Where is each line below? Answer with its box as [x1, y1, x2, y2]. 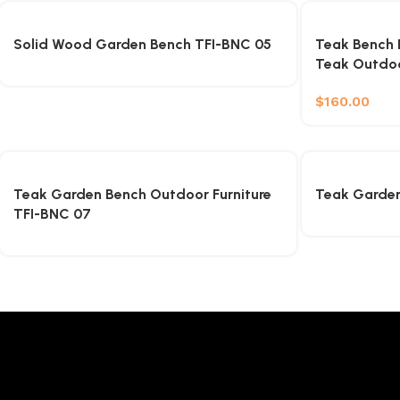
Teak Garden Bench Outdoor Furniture [13, 186, 271, 203]
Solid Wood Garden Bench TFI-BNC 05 [13, 36, 271, 53]
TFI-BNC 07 [13, 205, 91, 222]
